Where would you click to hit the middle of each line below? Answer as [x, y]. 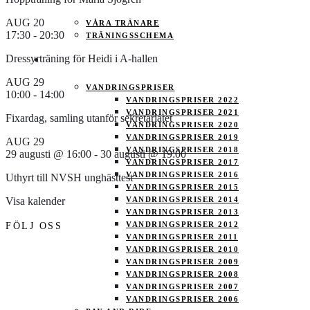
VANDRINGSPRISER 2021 [182, 112]
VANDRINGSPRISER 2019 [182, 137]
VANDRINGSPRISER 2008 [182, 274]
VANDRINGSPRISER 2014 [182, 199]
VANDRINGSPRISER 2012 [182, 224]
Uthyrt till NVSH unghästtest [69, 178]
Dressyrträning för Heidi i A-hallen [82, 59]
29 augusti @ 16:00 [48, 154]
